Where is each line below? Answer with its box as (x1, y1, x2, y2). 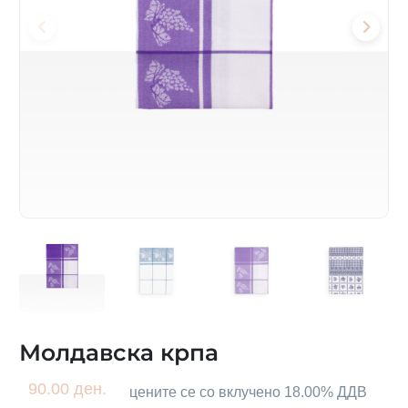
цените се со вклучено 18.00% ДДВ (129, 383, 367, 400)
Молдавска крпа (19, 338, 219, 366)
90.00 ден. (28, 379, 107, 398)
